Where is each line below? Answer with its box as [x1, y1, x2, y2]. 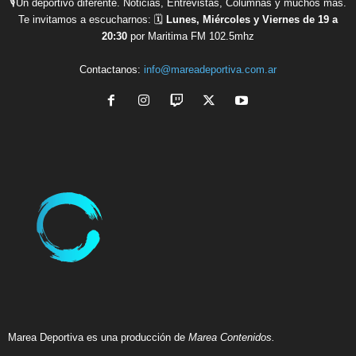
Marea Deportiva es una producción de [8, 331, 188, 343]
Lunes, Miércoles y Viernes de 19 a [166, 13, 338, 25]
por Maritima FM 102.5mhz [127, 29, 254, 42]
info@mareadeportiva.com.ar [144, 63, 277, 75]
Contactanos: [79, 63, 144, 75]
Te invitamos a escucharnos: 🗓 [18, 13, 166, 25]
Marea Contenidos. [188, 331, 275, 343]
